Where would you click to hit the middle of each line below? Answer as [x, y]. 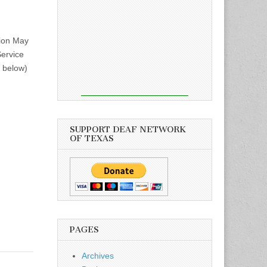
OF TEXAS [92, 138]
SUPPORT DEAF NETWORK [128, 129]
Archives [98, 255]
